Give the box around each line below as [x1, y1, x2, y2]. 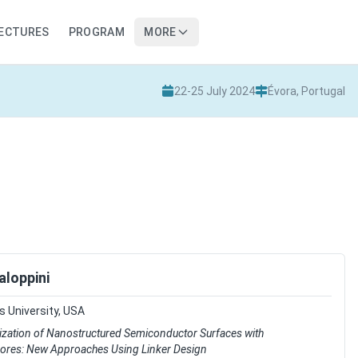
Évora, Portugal [268, 85, 345, 97]
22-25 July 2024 [174, 85, 255, 97]
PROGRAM [68, 26, 125, 38]
